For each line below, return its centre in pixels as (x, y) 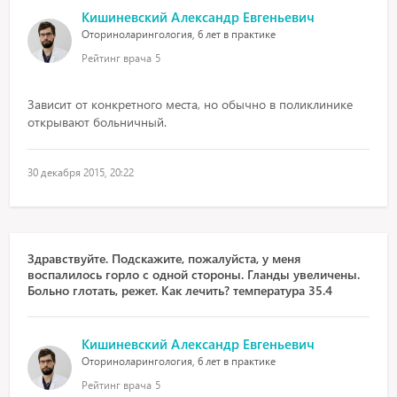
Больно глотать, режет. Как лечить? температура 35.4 (180, 290)
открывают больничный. (97, 122)
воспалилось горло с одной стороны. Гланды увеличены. (194, 274)
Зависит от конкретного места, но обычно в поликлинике (191, 104)
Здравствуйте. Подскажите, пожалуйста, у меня (164, 258)
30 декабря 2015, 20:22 (81, 172)
